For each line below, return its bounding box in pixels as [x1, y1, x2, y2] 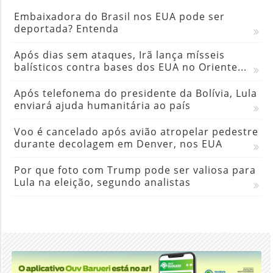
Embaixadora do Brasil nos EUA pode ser [13, 9, 225, 23]
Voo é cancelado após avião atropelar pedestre [13, 124, 258, 138]
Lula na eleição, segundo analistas [13, 175, 191, 189]
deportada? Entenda [13, 21, 119, 35]
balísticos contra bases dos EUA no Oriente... [13, 60, 247, 74]
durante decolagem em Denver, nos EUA [13, 136, 222, 151]
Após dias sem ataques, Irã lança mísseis [13, 48, 225, 62]
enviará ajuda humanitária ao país [13, 98, 191, 112]
